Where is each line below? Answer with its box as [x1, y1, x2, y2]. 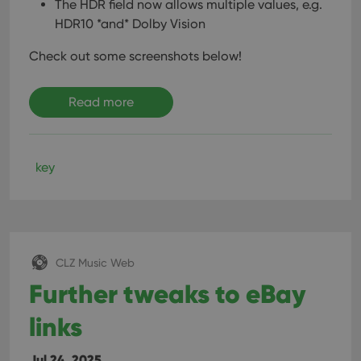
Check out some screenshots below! [29, 48, 242, 64]
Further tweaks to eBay [29, 277, 306, 311]
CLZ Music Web [56, 255, 135, 270]
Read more [68, 94, 134, 110]
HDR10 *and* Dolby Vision [55, 16, 205, 32]
